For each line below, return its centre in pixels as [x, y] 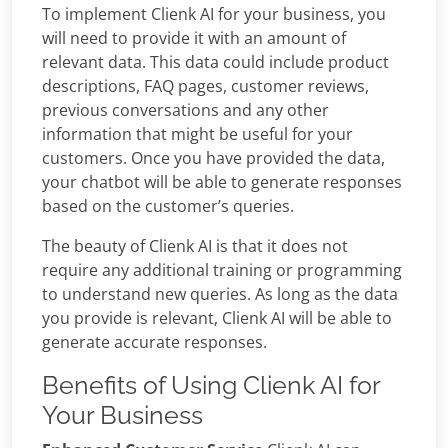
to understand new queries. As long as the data [220, 294]
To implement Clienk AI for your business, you [214, 14]
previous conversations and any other [185, 110]
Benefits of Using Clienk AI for [211, 385]
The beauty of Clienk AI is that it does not [195, 246]
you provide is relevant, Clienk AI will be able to [217, 318]
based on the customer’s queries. [168, 206]
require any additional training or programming [222, 270]
